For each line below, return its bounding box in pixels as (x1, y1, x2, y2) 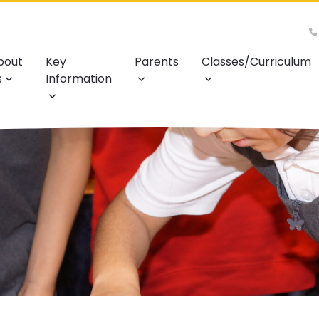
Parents (135, 53, 179, 70)
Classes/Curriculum (202, 53, 311, 70)
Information (46, 70, 112, 88)
